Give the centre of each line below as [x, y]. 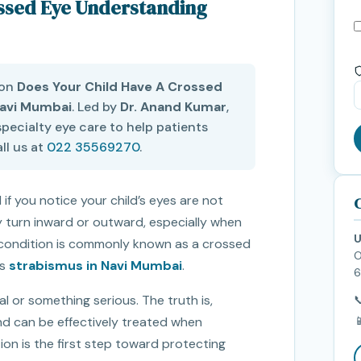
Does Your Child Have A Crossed [120, 87]
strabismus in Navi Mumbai [95, 266]
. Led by [96, 107]
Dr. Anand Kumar [173, 107]
